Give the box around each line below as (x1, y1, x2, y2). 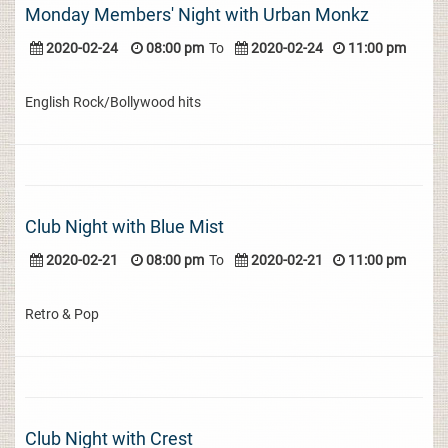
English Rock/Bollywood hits (25, 94, 201, 110)
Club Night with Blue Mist (25, 216, 224, 237)
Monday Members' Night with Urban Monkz (25, 4, 369, 25)
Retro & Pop (25, 306, 99, 322)
